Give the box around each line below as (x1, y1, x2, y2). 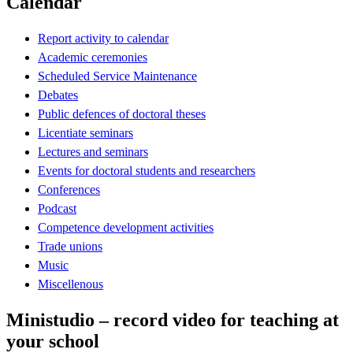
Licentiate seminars (38, 125, 133, 139)
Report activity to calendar (38, 31, 169, 45)
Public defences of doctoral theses (38, 106, 206, 121)
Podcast (38, 201, 76, 215)
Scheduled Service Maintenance (38, 69, 197, 83)
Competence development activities (38, 220, 214, 234)
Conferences (38, 182, 100, 196)
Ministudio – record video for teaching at (6, 309, 339, 330)
